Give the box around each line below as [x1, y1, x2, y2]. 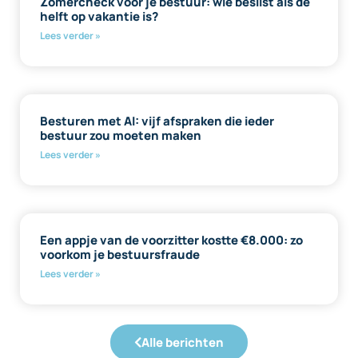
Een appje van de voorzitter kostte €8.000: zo [40, 231, 303, 249]
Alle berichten [141, 333, 224, 351]
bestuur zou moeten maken [40, 126, 201, 144]
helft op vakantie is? [40, 7, 158, 25]
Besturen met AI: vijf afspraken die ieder [40, 112, 274, 129]
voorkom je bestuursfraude [40, 245, 200, 263]
